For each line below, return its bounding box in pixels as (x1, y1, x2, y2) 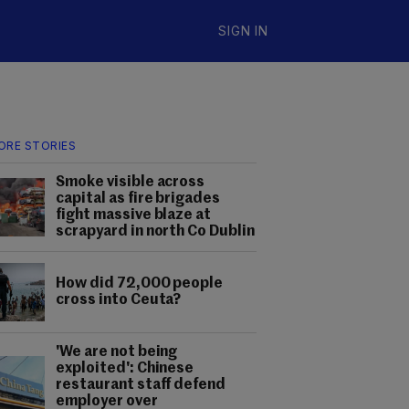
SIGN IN (218, 23, 268, 38)
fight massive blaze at (56, 208, 212, 223)
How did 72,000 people (56, 277, 224, 291)
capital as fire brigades (56, 192, 221, 206)
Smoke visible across (56, 175, 205, 190)
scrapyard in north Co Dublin (56, 225, 256, 239)
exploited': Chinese (56, 362, 194, 376)
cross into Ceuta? (56, 293, 182, 308)
